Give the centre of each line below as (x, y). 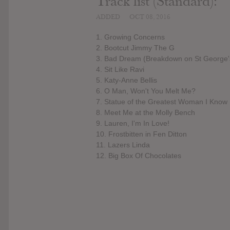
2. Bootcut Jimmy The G (135, 48)
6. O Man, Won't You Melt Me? (146, 91)
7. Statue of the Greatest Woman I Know (162, 102)
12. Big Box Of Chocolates (139, 156)
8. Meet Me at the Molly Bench (146, 113)
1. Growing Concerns (130, 37)
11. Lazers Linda (123, 145)
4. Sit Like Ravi (120, 70)
